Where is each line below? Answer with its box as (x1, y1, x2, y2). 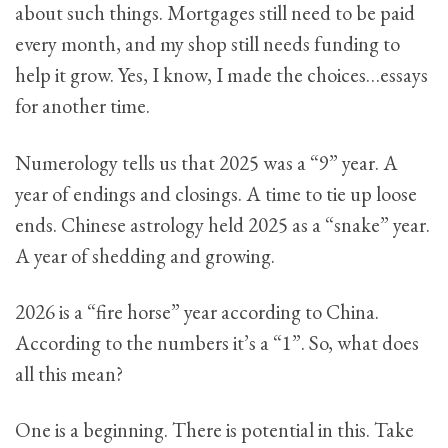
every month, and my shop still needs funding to (15, 31, 400, 58)
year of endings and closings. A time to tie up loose (15, 180, 417, 207)
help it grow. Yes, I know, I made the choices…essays (15, 62, 428, 89)
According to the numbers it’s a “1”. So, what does (15, 329, 419, 356)
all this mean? (15, 360, 123, 387)
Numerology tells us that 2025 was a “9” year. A (15, 149, 398, 176)
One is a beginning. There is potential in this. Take (15, 417, 414, 444)
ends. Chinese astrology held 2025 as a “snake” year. (15, 211, 430, 238)
